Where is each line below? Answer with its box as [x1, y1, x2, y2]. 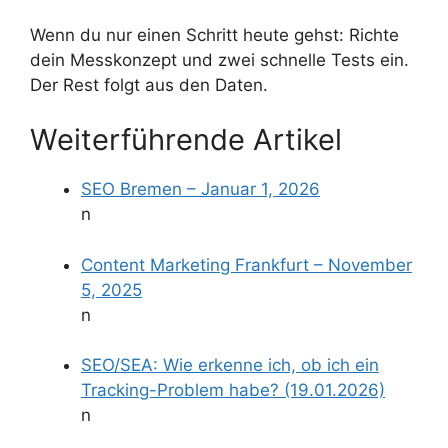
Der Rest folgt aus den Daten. [30, 74, 268, 95]
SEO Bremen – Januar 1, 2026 [81, 179, 320, 199]
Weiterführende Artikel [30, 122, 342, 157]
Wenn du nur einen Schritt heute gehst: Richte [30, 24, 399, 45]
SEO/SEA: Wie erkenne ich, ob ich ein [81, 355, 379, 375]
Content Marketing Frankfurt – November [81, 254, 412, 275]
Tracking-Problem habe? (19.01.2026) [81, 380, 385, 400]
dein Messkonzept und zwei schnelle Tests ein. [30, 49, 409, 70]
